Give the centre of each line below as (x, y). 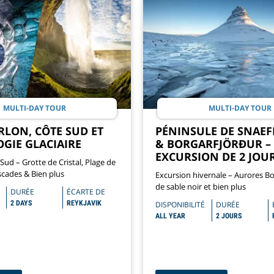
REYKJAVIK (84, 203)
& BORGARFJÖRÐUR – (213, 143)
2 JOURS (229, 216)
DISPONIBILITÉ (180, 204)
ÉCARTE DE (86, 191)
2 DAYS (21, 203)
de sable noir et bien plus (201, 186)
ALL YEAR (170, 216)
